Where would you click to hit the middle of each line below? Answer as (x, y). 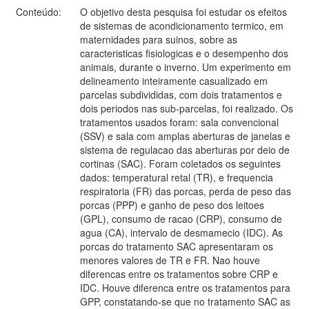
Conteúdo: (40, 11)
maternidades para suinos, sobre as (159, 39)
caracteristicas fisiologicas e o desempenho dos (184, 53)
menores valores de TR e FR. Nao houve (170, 260)
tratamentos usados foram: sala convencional (179, 122)
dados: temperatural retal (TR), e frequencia (177, 177)
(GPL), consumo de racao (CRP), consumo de (181, 218)
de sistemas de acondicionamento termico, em (182, 25)
